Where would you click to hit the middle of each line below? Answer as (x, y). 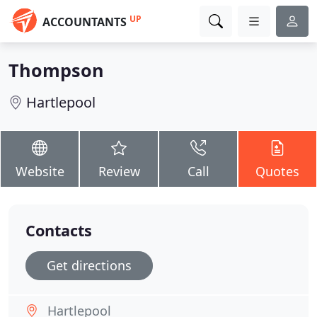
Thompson (56, 70)
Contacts (59, 230)
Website (40, 171)
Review (119, 171)
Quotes (277, 171)
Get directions (89, 265)
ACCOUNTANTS (85, 22)
